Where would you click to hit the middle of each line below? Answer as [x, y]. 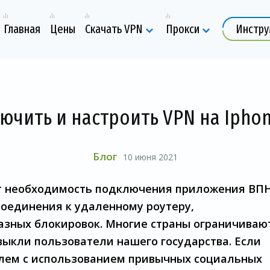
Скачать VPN [114, 29]
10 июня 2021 [150, 157]
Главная [22, 29]
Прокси [183, 29]
